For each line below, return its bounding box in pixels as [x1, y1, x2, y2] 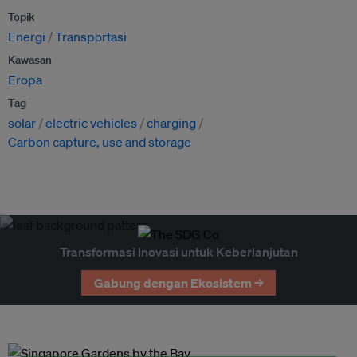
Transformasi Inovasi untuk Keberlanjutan [59, 244, 298, 261]
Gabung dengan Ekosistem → [93, 275, 264, 292]
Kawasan [8, 53, 52, 68]
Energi [8, 29, 45, 45]
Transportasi [55, 29, 127, 45]
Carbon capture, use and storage [8, 134, 191, 151]
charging [147, 115, 196, 131]
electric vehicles [45, 115, 137, 131]
